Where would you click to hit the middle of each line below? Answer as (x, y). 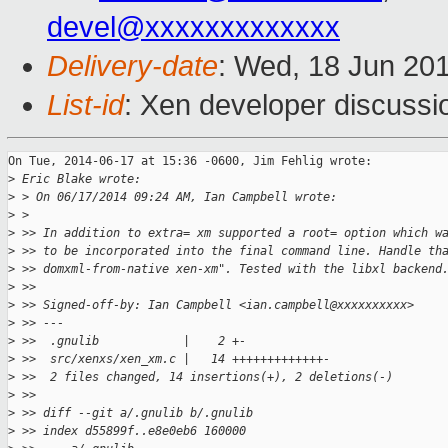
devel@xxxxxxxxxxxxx (193, 27)
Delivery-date (132, 66)
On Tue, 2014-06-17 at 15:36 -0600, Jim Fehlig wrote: (190, 161)
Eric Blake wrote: (78, 179)
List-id (85, 105)
